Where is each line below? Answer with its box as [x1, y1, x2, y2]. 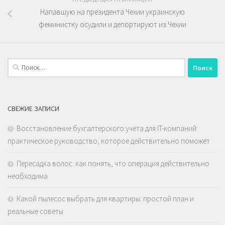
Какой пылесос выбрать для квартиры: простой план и [17, 194, 194, 204]
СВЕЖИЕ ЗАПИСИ [8, 104, 59, 114]
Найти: [7, 59, 29, 69]
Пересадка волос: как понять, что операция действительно [17, 159, 209, 169]
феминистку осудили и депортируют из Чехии [39, 20, 186, 30]
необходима [8, 171, 48, 181]
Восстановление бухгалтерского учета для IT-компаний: [17, 124, 198, 134]
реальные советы [8, 206, 63, 216]
